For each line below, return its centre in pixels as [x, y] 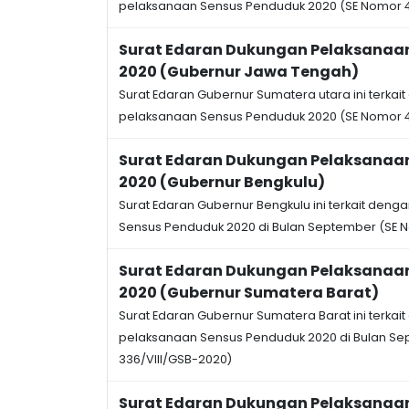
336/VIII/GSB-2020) [175, 359]
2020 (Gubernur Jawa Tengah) [239, 72]
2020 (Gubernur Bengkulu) [222, 182]
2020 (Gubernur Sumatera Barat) [249, 293]
